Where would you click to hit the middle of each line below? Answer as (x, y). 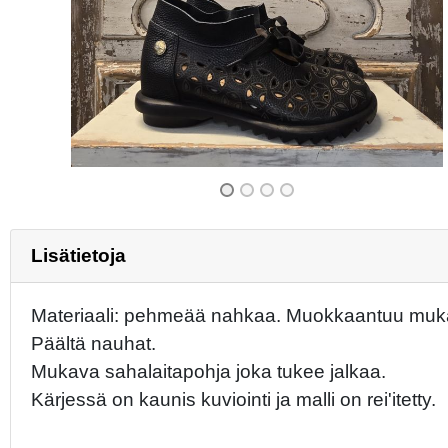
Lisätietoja (78, 255)
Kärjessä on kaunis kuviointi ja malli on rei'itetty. (233, 399)
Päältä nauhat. (93, 343)
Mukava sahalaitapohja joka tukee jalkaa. (208, 371)
